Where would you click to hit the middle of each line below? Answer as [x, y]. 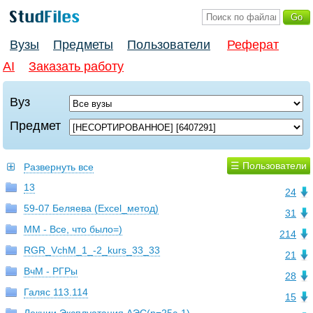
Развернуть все [59, 167]
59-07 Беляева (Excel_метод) [91, 209]
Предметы [83, 45]
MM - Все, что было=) [73, 230]
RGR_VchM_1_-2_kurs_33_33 [92, 250]
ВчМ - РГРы [51, 271]
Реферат [253, 45]
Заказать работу [76, 67]
